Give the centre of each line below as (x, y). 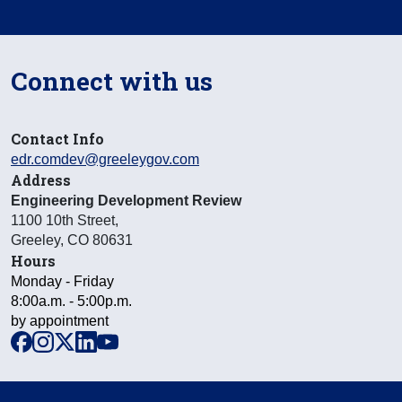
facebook (61, 340)
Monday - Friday (62, 281)
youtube (143, 340)
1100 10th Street (63, 220)
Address (41, 180)
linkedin (121, 340)
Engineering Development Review (126, 201)
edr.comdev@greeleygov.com (105, 159)
